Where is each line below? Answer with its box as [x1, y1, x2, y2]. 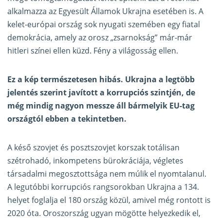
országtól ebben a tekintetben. [7, 113, 127, 125]
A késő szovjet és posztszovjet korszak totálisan [7, 142, 180, 153]
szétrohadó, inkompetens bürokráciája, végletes [7, 155, 183, 166]
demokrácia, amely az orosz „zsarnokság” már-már [7, 32, 192, 43]
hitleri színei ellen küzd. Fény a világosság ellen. [7, 45, 178, 56]
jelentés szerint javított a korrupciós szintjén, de [7, 87, 195, 98]
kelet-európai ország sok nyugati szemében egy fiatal [7, 19, 200, 30]
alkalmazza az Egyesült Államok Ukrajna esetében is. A [7, 6, 203, 17]
